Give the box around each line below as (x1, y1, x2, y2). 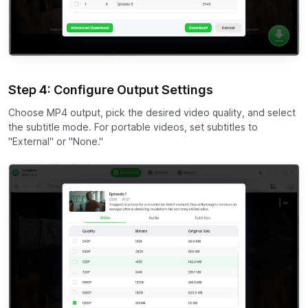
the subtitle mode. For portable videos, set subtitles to (8, 122, 258, 133)
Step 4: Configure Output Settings (8, 82, 213, 98)
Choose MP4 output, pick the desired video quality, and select (8, 107, 296, 119)
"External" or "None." (8, 136, 103, 148)
